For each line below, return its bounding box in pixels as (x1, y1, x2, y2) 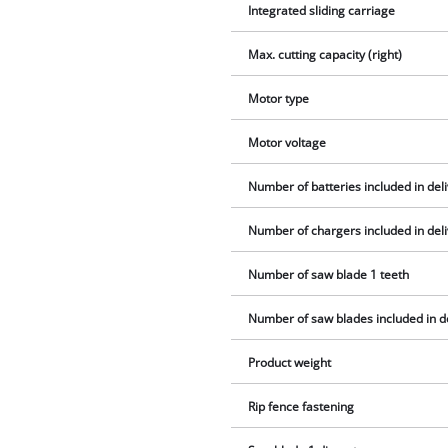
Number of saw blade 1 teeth (248, 267, 410, 283)
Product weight (248, 355, 332, 371)
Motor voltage (248, 135, 327, 151)
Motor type (248, 91, 310, 107)
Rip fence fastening (248, 399, 355, 415)
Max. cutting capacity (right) (248, 47, 403, 63)
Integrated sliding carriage (248, 3, 396, 19)
